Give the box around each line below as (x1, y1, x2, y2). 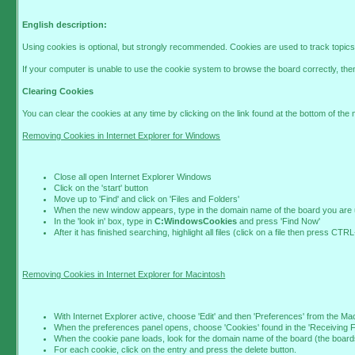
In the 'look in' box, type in (54, 216, 155, 227)
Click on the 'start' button (54, 183, 149, 193)
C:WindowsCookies (155, 216, 238, 227)
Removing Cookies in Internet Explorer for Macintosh (22, 269, 226, 279)
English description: (22, 19, 108, 29)
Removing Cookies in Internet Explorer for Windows (22, 130, 221, 140)
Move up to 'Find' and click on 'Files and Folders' (54, 194, 240, 204)
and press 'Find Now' (237, 216, 321, 227)
